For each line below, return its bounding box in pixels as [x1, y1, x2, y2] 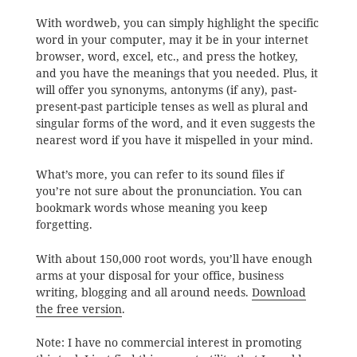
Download [251, 284, 306, 300]
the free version [35, 301, 122, 316]
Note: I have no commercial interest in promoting [35, 335, 302, 351]
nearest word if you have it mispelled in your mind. [35, 133, 313, 148]
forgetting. [35, 218, 92, 233]
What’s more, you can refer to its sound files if [35, 167, 284, 182]
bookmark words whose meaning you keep [35, 201, 268, 216]
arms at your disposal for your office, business [35, 268, 284, 283]
